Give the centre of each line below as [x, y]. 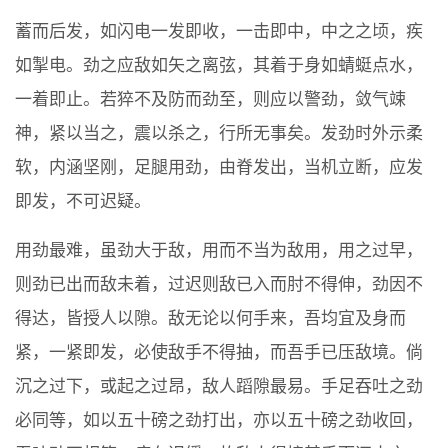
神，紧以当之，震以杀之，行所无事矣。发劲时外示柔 [219, 134]
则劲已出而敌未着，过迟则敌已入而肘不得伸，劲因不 [219, 285]
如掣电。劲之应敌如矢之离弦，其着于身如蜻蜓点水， [219, 66]
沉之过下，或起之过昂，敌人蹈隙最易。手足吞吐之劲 [219, 387]
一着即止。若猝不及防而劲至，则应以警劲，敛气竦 [210, 100]
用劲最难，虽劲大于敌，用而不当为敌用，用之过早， [219, 251]
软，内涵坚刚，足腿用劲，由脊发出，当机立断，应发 [219, 168]
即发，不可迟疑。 [83, 202]
